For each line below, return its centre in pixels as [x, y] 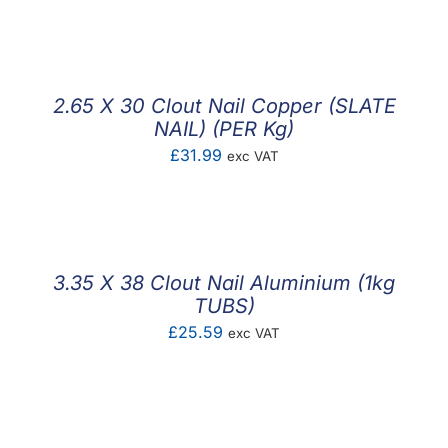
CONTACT [361, 63]
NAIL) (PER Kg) [224, 129]
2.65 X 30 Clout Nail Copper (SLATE [224, 106]
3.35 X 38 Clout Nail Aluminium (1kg [224, 283]
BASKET [353, 175]
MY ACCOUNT [377, 119]
